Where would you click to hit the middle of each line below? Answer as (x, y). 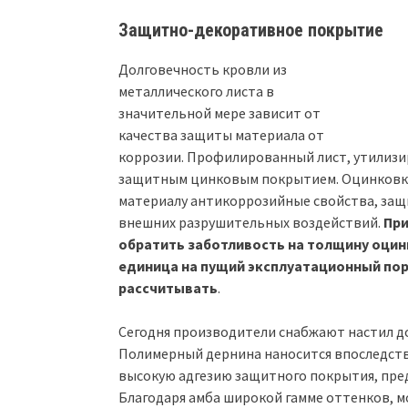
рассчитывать (168, 288)
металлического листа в (196, 92)
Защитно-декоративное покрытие (251, 31)
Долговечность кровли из (203, 70)
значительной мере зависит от (219, 113)
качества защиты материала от (221, 135)
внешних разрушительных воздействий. (251, 223)
